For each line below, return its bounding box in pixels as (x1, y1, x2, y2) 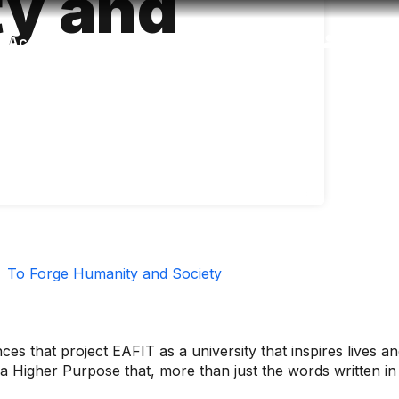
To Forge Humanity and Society (7, 264, 222, 282)
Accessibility (8, 33, 98, 51)
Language (183, 33, 254, 51)
